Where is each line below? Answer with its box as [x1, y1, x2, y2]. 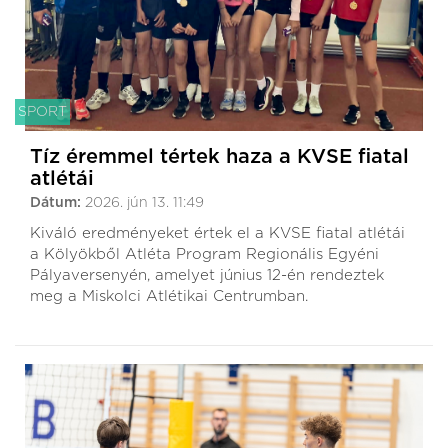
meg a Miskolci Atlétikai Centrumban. [30, 288, 308, 304]
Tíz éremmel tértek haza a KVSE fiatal [30, 146, 409, 167]
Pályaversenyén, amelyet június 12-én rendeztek [30, 267, 384, 283]
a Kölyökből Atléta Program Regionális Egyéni [30, 246, 379, 262]
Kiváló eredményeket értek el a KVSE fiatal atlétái [30, 225, 405, 241]
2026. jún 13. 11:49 [85, 195, 204, 210]
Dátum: [30, 195, 85, 210]
